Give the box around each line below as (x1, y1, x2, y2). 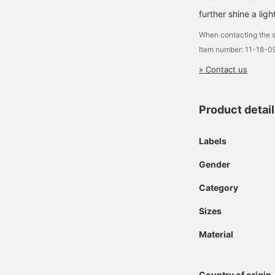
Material (199, 229, 233, 239)
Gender (199, 159, 230, 169)
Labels (199, 136, 227, 146)
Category (199, 182, 238, 193)
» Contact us (199, 64, 247, 74)
